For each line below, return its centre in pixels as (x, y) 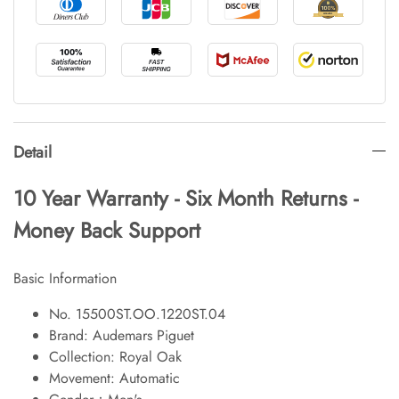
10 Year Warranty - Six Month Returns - (186, 198)
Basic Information (65, 278)
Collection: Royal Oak (115, 356)
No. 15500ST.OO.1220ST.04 (137, 313)
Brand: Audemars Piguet (122, 335)
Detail (33, 152)
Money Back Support (107, 230)
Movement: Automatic (114, 378)
